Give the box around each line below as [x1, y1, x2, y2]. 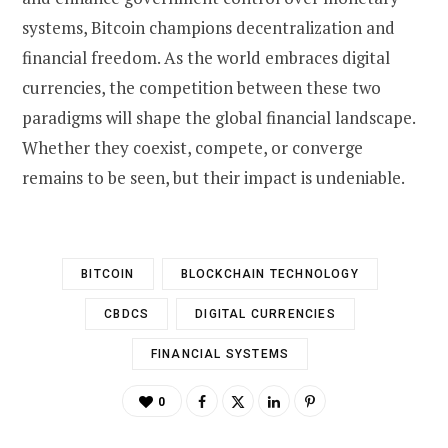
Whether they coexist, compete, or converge [22, 135, 363, 159]
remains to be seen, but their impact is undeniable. [22, 165, 405, 189]
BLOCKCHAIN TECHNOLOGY [180, 266, 359, 281]
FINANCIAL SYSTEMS [150, 346, 290, 361]
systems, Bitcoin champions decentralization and [22, 15, 395, 39]
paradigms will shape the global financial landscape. [22, 105, 415, 129]
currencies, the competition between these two [22, 75, 381, 99]
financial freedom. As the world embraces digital [22, 45, 390, 69]
